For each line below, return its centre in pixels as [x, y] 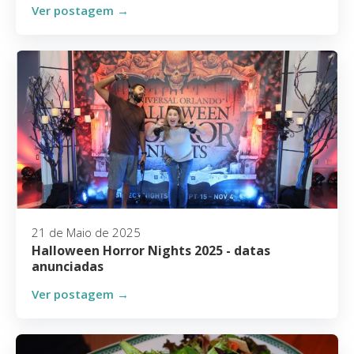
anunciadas [68, 266]
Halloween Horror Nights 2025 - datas [151, 250]
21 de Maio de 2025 [86, 232]
